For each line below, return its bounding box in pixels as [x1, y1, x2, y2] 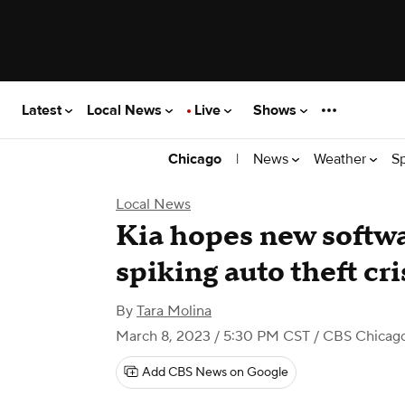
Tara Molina [137, 302, 212, 320]
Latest [22, 100, 65, 119]
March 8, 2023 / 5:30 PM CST [116, 327, 310, 345]
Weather [314, 149, 370, 168]
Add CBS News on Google [142, 364, 288, 381]
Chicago [168, 150, 221, 168]
